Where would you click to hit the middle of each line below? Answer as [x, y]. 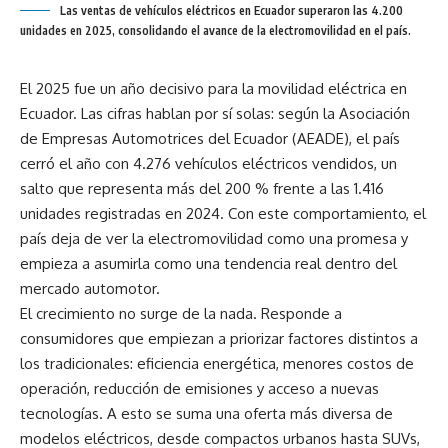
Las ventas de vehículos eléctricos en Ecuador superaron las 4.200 [231, 11]
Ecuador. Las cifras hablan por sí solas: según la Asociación [215, 114]
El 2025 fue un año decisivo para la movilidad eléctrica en [213, 89]
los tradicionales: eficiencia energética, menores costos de [217, 364]
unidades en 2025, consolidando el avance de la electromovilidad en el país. [215, 31]
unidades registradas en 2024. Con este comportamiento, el [223, 214]
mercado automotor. [90, 289]
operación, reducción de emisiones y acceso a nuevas [199, 389]
